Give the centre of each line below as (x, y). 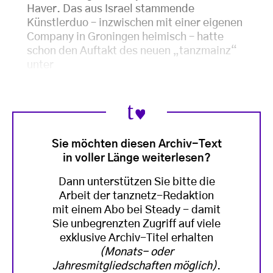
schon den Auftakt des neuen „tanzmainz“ (132, 51)
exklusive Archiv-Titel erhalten (136, 238)
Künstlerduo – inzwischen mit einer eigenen (135, 23)
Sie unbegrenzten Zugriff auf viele (136, 224)
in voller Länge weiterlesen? (136, 158)
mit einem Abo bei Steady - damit (136, 210)
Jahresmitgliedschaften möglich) (135, 266)
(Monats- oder (136, 252)
